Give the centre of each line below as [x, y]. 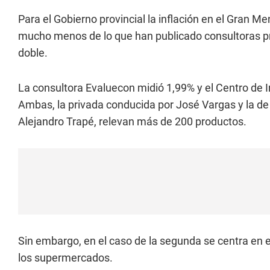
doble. [33, 53]
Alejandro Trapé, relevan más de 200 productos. [132, 121]
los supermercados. [65, 258]
